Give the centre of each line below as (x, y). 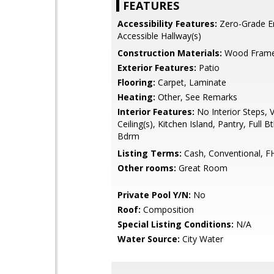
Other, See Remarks (196, 97)
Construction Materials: (170, 53)
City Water (202, 239)
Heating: (136, 97)
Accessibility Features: (167, 24)
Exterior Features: (157, 68)
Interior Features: (156, 112)
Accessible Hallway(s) (159, 36)
